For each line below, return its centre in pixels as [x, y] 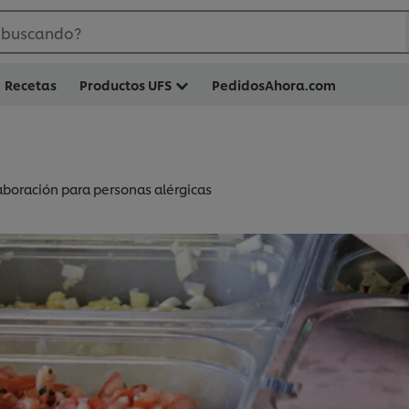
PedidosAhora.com [274, 84]
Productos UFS [126, 84]
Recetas [31, 84]
